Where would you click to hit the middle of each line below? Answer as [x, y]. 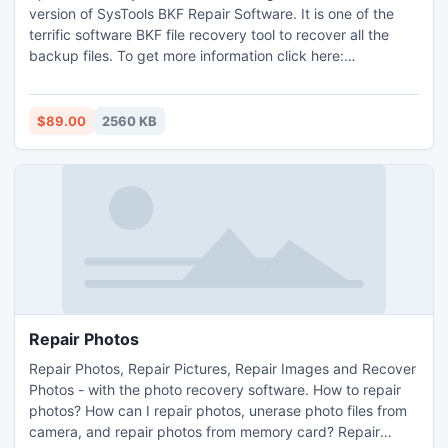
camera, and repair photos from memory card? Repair [204, 431]
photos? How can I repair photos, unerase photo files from [218, 410]
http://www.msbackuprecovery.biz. [145, 76]
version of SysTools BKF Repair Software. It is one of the [211, 13]
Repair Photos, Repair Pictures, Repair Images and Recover [222, 368]
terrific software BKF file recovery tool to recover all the [209, 34]
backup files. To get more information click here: [186, 55]
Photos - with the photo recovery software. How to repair [215, 389]
